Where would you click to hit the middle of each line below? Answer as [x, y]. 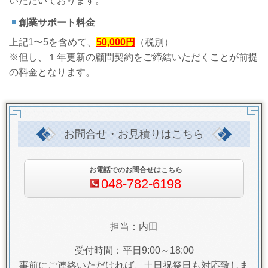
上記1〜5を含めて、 [53, 42]
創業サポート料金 [57, 22]
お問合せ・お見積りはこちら [134, 134]
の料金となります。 [52, 72]
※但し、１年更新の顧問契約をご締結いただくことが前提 [133, 57]
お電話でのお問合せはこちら [135, 170]
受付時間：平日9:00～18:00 [134, 251]
